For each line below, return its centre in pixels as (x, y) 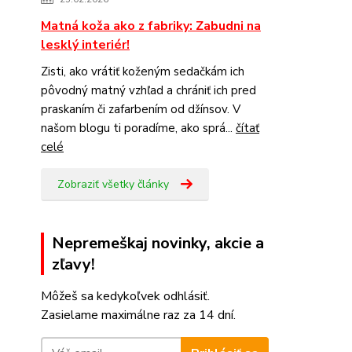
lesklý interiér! (85, 45)
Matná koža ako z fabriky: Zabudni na (151, 26)
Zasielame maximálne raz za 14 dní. (138, 315)
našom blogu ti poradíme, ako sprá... (138, 128)
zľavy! (73, 265)
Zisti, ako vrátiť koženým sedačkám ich (143, 72)
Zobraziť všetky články (113, 185)
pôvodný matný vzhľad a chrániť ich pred (148, 91)
